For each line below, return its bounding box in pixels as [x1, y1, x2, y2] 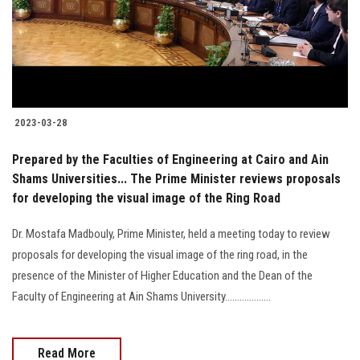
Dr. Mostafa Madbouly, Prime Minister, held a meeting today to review [12, 227, 330, 242]
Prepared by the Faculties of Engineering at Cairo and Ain [12, 152, 329, 168]
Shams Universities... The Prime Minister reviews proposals [12, 171, 341, 187]
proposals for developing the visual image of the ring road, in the [12, 247, 308, 263]
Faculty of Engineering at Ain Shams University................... [12, 289, 271, 305]
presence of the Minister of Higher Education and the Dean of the [12, 268, 313, 284]
